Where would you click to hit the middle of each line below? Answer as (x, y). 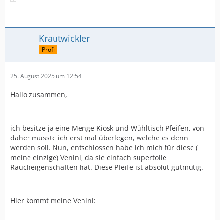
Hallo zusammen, (39, 94)
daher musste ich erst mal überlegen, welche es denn (99, 137)
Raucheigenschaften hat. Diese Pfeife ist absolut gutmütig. (107, 167)
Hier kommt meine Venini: (53, 200)
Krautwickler (64, 38)
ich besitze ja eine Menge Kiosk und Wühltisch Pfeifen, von (107, 128)
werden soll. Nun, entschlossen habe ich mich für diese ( (104, 147)
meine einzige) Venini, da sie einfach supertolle (88, 157)
